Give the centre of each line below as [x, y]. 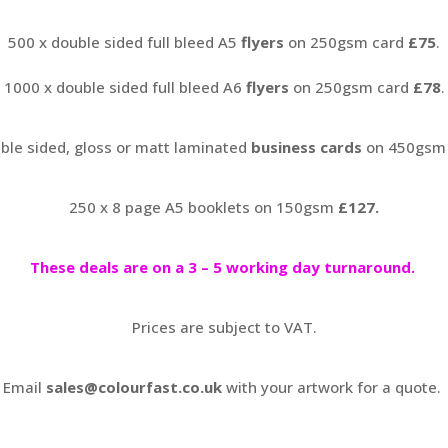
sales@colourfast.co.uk [136, 386]
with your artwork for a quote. [335, 386]
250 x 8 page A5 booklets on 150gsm [203, 206]
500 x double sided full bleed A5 [124, 41]
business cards [306, 146]
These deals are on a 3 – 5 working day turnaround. [224, 266]
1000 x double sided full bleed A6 [124, 86]
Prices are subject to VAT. [224, 326]
